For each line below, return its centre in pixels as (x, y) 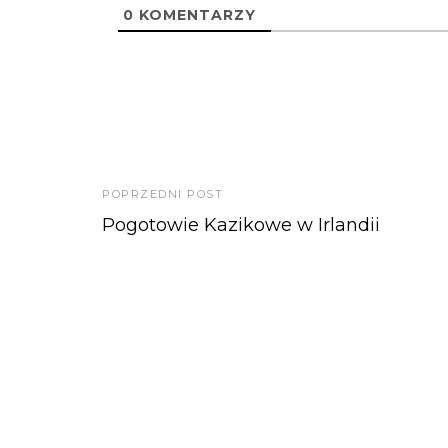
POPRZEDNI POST (162, 193)
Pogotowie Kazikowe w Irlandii (241, 224)
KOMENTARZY (195, 14)
